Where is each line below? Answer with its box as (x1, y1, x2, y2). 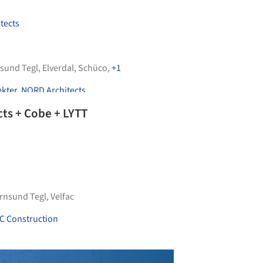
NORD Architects (21, 84, 86, 97)
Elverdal (42, 62, 74, 75)
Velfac (50, 190, 74, 203)
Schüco (78, 62, 107, 75)
